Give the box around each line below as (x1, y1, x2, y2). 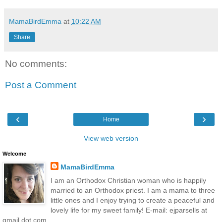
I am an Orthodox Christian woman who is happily (50, 176, 206, 184)
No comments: (5, 58, 67, 69)
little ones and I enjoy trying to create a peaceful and (50, 196, 215, 204)
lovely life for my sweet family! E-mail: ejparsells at (50, 206, 207, 214)
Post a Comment (5, 80, 76, 91)
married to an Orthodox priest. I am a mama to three (50, 186, 215, 194)
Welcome (2, 150, 26, 157)
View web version (84, 134, 138, 142)
